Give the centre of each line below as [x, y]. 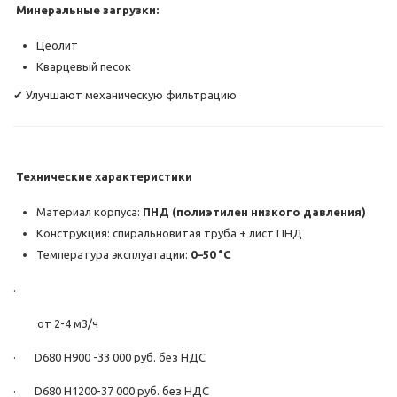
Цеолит [57, 46]
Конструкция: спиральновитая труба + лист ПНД [169, 234]
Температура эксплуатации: [113, 255]
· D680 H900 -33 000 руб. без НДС [109, 358]
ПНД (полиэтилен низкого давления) [254, 212]
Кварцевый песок [84, 67]
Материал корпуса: [90, 212]
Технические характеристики [103, 177]
